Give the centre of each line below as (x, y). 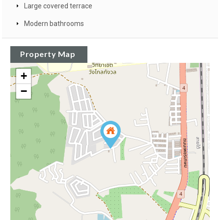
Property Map (48, 54)
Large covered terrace (58, 6)
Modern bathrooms (54, 24)
